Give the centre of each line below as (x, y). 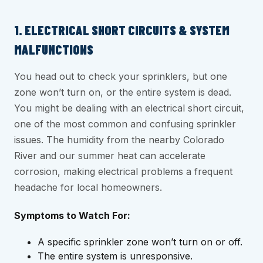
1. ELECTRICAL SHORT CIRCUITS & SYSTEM (122, 30)
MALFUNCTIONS (54, 50)
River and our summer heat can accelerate (110, 156)
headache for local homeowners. (88, 188)
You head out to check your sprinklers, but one (121, 77)
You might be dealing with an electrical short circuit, (129, 108)
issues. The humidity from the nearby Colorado (119, 140)
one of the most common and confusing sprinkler (125, 124)
